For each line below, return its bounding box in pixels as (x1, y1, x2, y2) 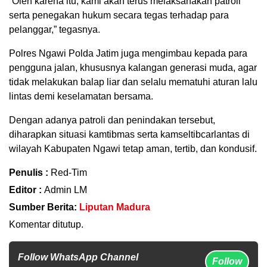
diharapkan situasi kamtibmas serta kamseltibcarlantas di (9, 129, 250, 140)
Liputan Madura (79, 202, 150, 213)
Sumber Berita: (9, 202, 79, 213)
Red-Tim (51, 167, 87, 178)
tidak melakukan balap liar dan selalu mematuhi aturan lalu (9, 77, 257, 88)
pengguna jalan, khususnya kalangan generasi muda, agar (9, 63, 257, 73)
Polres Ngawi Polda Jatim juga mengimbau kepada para (9, 48, 247, 59)
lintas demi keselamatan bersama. (9, 91, 153, 102)
